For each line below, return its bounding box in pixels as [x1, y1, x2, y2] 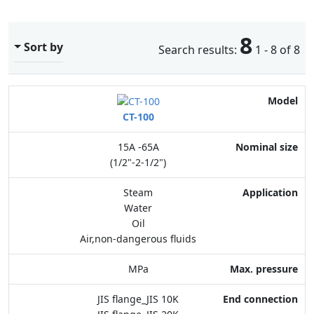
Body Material [221, 235, 300, 251]
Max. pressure [221, 178, 300, 193]
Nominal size [227, 121, 300, 136]
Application [235, 149, 300, 165]
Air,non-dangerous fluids [80, 232, 196, 246]
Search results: [158, 42, 240, 57]
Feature [257, 264, 300, 280]
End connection [213, 207, 300, 222]
